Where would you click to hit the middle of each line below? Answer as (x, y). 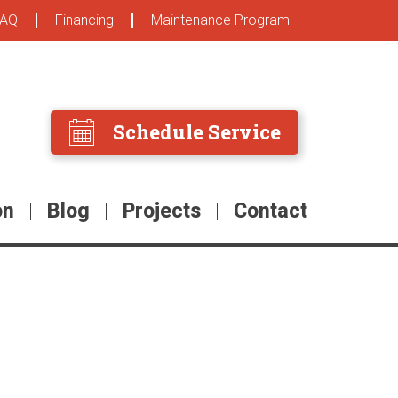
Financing (84, 20)
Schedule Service (197, 132)
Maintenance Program (220, 20)
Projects (162, 211)
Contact (271, 211)
